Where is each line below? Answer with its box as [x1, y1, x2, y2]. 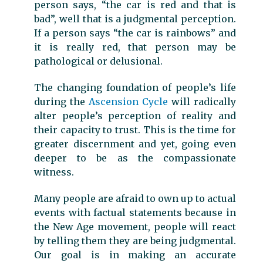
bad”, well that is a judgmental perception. [34, 13, 236, 25]
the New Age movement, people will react [34, 220, 236, 232]
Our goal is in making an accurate [34, 248, 236, 261]
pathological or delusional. [34, 55, 163, 68]
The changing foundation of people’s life [34, 81, 236, 93]
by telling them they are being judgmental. [34, 234, 236, 247]
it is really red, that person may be [34, 41, 236, 53]
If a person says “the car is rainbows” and [34, 27, 236, 39]
